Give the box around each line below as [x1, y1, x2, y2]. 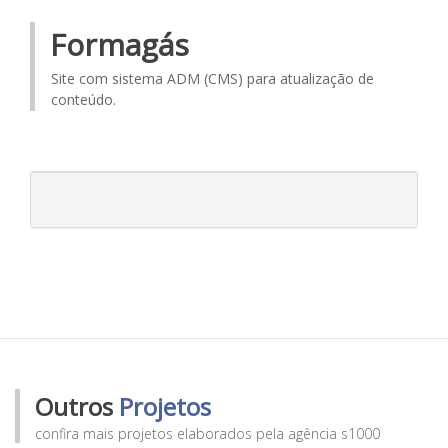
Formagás [50, 24, 189, 66]
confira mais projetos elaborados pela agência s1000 [35, 424, 380, 444]
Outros [35, 390, 119, 424]
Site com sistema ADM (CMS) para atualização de [51, 69, 374, 89]
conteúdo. [51, 90, 116, 110]
